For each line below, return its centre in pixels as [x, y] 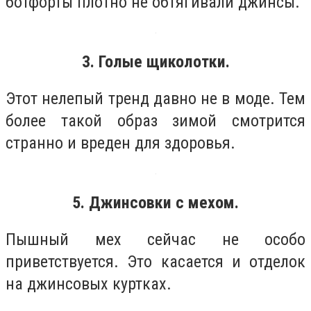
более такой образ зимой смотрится [155, 121]
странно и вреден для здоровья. [120, 143]
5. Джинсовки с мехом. [155, 202]
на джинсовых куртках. [89, 284]
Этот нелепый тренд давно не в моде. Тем [155, 99]
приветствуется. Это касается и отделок [155, 262]
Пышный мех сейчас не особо [155, 240]
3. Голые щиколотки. [155, 61]
